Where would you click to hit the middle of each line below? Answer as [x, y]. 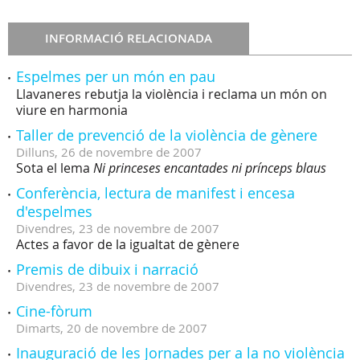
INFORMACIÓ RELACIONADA [129, 38]
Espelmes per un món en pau [116, 76]
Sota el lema [55, 168]
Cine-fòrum [54, 311]
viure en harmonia [72, 110]
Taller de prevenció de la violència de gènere [167, 135]
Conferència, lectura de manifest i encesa [155, 193]
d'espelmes [54, 211]
